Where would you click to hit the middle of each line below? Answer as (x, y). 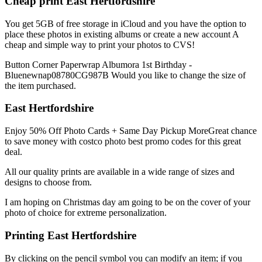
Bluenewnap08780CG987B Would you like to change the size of (125, 75)
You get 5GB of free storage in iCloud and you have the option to (125, 23)
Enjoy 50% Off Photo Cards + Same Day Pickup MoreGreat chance (131, 131)
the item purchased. (40, 85)
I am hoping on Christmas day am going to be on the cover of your (127, 202)
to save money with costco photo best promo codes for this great (123, 142)
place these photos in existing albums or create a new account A (122, 34)
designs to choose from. (48, 182)
